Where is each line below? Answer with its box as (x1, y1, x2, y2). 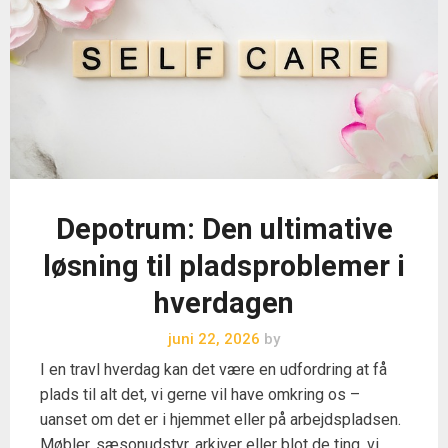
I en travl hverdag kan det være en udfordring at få (40, 360, 387, 380)
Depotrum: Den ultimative (55, 212, 393, 247)
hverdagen (154, 286, 294, 321)
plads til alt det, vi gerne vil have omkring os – (40, 385, 360, 405)
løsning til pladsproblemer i (43, 249, 405, 284)
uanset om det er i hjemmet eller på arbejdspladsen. (40, 410, 401, 430)
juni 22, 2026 (168, 330, 260, 349)
